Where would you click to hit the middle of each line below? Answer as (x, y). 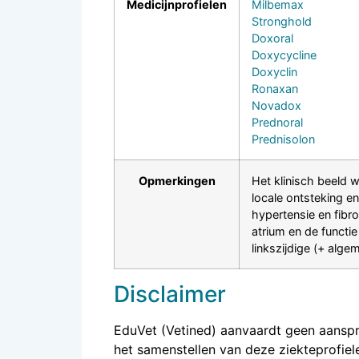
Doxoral (272, 38)
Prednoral (277, 122)
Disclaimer (170, 294)
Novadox (276, 105)
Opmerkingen (177, 180)
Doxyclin (274, 71)
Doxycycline (284, 54)
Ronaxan (275, 88)
